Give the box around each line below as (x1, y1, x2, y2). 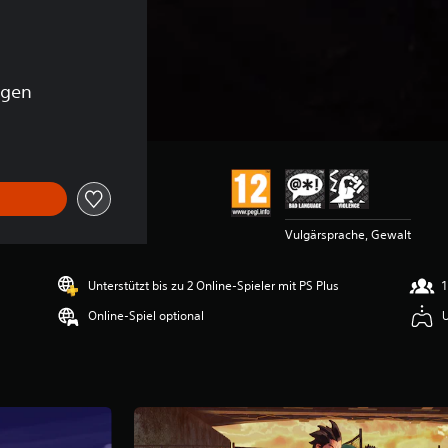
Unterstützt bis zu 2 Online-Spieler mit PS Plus (88, 277, 340, 294)
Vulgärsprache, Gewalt (284, 226, 411, 243)
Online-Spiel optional (88, 307, 205, 324)
